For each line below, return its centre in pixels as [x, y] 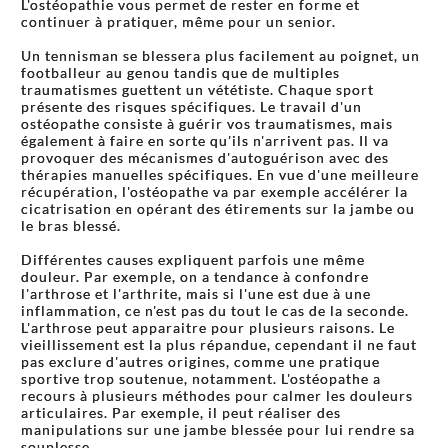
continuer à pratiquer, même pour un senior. [178, 22]
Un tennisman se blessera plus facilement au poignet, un [220, 56]
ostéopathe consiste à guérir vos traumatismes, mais [207, 124]
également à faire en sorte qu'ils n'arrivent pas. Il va [205, 141]
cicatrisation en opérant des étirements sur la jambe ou [218, 209]
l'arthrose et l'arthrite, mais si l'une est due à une [196, 294]
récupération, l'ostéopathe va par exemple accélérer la [214, 192]
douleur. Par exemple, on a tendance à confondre [195, 277]
